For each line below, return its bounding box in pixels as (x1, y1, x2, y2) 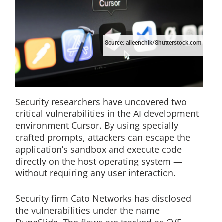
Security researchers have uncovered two (15, 96, 187, 108)
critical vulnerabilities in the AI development (15, 108, 199, 120)
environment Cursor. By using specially (15, 119, 178, 132)
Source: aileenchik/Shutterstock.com (104, 39, 201, 47)
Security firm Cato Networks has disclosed (15, 192, 191, 205)
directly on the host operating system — (15, 155, 182, 167)
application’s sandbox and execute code (15, 143, 182, 156)
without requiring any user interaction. (15, 167, 176, 179)
